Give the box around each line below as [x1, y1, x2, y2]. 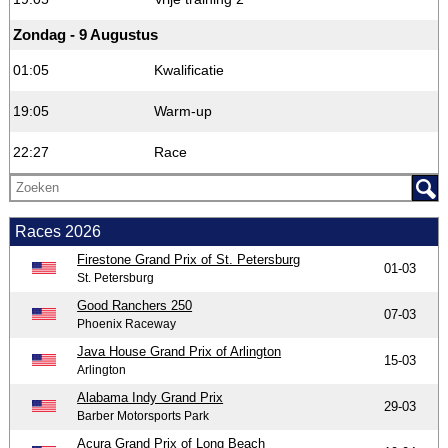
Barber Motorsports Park [77, 408, 210, 423]
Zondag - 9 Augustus [12, 25, 158, 43]
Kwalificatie [153, 61, 224, 78]
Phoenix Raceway [77, 316, 177, 331]
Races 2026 [14, 222, 101, 240]
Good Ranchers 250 [77, 297, 193, 313]
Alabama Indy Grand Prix [77, 389, 224, 405]
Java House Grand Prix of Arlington [77, 343, 282, 359]
